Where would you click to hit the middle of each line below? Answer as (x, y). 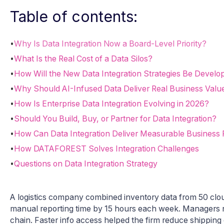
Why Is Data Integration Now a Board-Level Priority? (110, 43)
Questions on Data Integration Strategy (86, 163)
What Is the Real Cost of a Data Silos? (83, 58)
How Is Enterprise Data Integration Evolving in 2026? (111, 103)
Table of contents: (74, 16)
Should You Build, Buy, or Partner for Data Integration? (115, 118)
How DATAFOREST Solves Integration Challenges (106, 148)
